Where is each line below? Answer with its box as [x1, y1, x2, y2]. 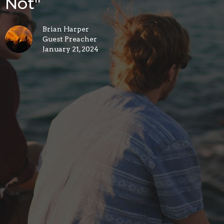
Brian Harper [42, 24, 89, 33]
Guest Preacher [42, 34, 97, 43]
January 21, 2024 [42, 44, 98, 53]
